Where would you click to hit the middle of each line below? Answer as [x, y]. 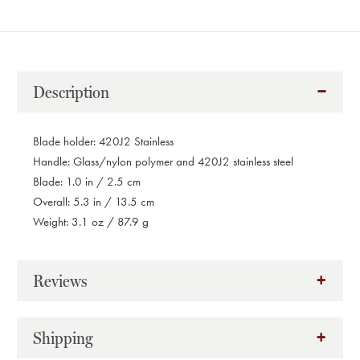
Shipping [63, 337]
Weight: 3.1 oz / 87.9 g [91, 221]
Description [71, 92]
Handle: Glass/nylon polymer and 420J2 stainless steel [163, 161]
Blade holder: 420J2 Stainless [103, 141]
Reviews [60, 280]
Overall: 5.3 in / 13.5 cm [94, 201]
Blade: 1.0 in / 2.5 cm [87, 181]
